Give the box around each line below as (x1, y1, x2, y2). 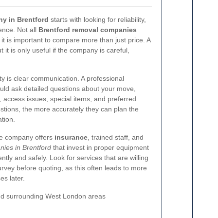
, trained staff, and (88, 133, 144, 141)
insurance (54, 133, 88, 141)
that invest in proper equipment (51, 144, 149, 151)
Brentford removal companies (38, 26, 137, 34)
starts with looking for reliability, (49, 16, 146, 23)
